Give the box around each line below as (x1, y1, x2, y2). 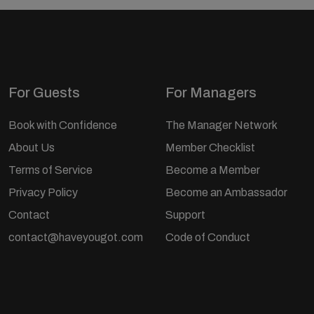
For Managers (165, 84, 257, 100)
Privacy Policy (8, 186, 78, 198)
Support (165, 208, 205, 221)
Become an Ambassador (165, 186, 287, 198)
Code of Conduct (165, 231, 250, 243)
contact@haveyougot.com (8, 231, 143, 243)
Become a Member (165, 163, 260, 176)
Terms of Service (8, 163, 93, 176)
